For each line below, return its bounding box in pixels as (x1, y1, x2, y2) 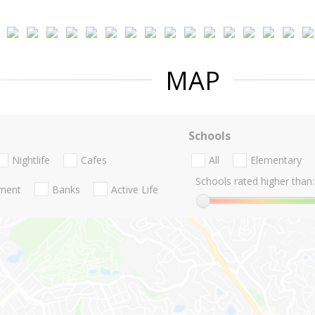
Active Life (111, 182, 158, 196)
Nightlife (12, 153, 50, 167)
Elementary (250, 153, 302, 167)
